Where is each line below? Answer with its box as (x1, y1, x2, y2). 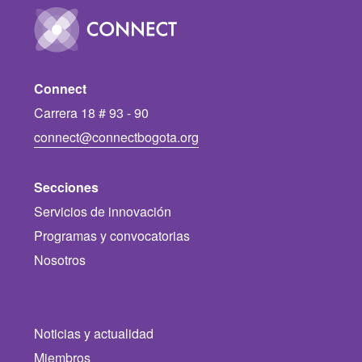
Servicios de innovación (34, 202, 172, 221)
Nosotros (34, 250, 86, 269)
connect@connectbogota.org (34, 127, 200, 146)
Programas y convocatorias (34, 226, 191, 246)
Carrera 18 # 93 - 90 (34, 103, 149, 122)
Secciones (34, 178, 99, 197)
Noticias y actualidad (34, 324, 154, 343)
